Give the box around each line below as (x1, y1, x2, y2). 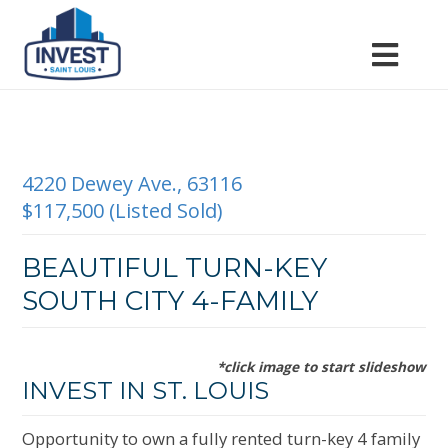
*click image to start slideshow (216, 357, 426, 376)
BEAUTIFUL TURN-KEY (22, 251, 328, 284)
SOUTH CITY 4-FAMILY (22, 284, 319, 317)
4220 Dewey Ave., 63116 (22, 170, 243, 197)
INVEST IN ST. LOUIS (22, 376, 270, 405)
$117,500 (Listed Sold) (22, 197, 224, 224)
